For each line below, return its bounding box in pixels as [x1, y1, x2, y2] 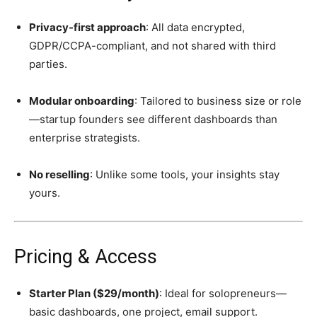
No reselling [29, 168, 90, 182]
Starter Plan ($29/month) [29, 287, 159, 301]
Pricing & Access [14, 246, 157, 269]
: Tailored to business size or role [134, 94, 301, 108]
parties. [29, 57, 67, 71]
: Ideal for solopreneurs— [159, 287, 287, 301]
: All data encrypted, [146, 21, 245, 35]
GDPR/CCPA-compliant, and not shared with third [29, 39, 276, 53]
